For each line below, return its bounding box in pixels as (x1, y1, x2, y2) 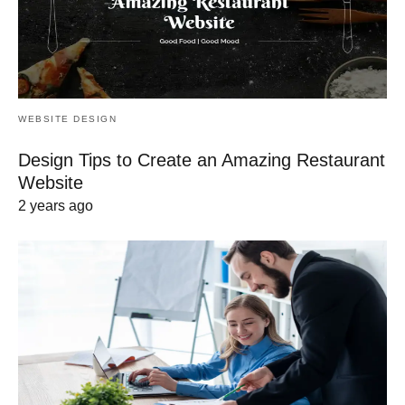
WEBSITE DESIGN (18, 114, 117, 125)
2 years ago (18, 198, 93, 214)
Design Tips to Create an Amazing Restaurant (18, 150, 385, 171)
